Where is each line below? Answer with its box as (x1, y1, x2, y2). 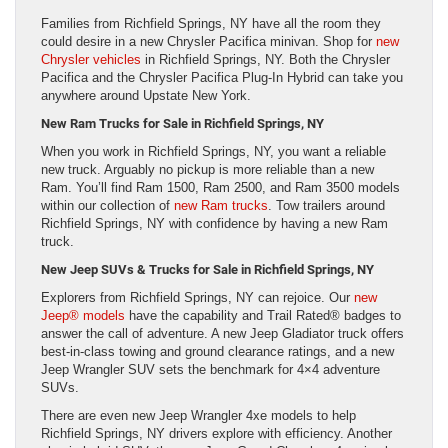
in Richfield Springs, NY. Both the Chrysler (141, 52, 390, 68)
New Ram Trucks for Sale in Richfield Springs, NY (41, 116, 324, 132)
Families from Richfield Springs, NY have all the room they (41, 16, 381, 32)
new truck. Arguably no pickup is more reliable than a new (41, 162, 374, 178)
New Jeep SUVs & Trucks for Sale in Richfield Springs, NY (41, 262, 374, 278)
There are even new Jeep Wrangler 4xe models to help (41, 408, 356, 424)
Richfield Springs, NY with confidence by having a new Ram (41, 216, 388, 232)
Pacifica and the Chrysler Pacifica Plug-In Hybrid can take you (41, 70, 403, 86)
